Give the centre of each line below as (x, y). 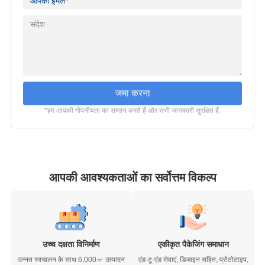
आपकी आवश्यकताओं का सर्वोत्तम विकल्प (132, 177)
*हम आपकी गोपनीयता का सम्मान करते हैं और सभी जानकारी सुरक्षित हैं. (132, 110)
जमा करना (132, 93)
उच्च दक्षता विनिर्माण (72, 245)
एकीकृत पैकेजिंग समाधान (194, 245)
